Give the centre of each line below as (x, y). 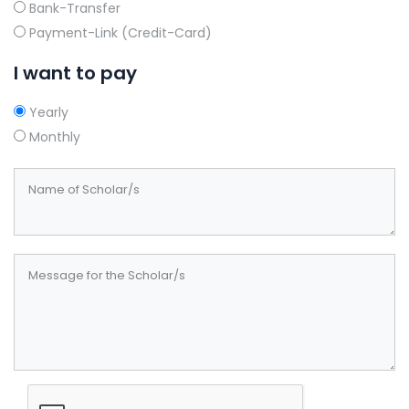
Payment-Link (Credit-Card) (119, 33)
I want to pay (75, 73)
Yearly (47, 112)
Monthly (53, 137)
